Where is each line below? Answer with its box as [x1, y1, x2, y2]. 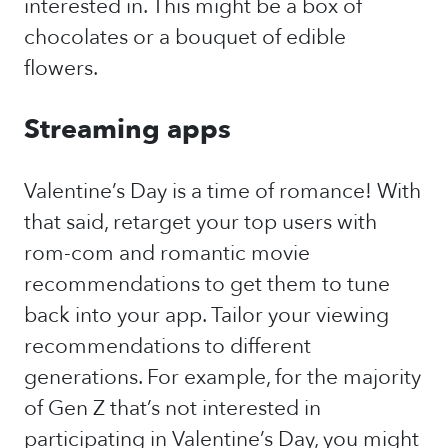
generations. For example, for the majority [24, 363, 421, 392]
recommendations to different [24, 332, 311, 361]
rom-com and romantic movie [24, 239, 310, 268]
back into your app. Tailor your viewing [24, 301, 389, 330]
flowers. [24, 54, 98, 83]
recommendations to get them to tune [24, 270, 390, 299]
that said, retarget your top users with [24, 208, 377, 237]
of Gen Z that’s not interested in [24, 394, 321, 423]
